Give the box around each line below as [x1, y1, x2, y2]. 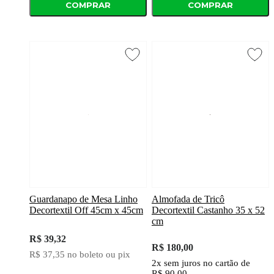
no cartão [202, 258, 239, 268]
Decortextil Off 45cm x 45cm [29, 205, 143, 216]
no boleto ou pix [67, 250, 130, 260]
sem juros [163, 258, 203, 268]
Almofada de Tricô [151, 194, 224, 205]
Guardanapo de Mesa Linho [29, 194, 138, 205]
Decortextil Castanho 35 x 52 [151, 205, 265, 216]
